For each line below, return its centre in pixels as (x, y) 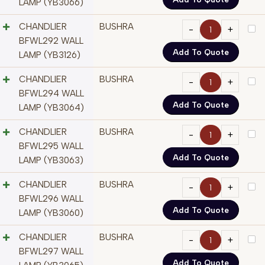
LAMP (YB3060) (51, 213)
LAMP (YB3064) (51, 108)
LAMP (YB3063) (51, 161)
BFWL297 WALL (51, 252)
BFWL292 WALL (51, 41)
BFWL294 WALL (51, 94)
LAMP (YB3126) (50, 55)
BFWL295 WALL (51, 146)
